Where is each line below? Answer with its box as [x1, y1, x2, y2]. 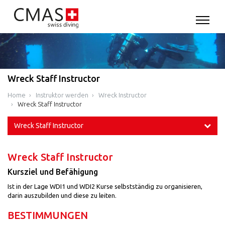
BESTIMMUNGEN [8, 209, 88, 221]
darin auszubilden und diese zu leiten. [8, 191, 118, 199]
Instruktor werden [36, 91, 88, 98]
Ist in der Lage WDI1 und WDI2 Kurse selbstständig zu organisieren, [8, 182, 202, 190]
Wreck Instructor [98, 91, 147, 98]
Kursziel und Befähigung [8, 167, 98, 177]
